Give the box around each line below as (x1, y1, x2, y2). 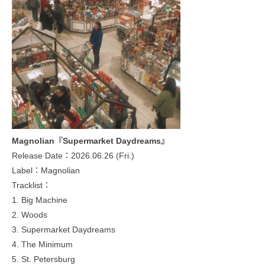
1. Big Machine (12, 195, 67, 205)
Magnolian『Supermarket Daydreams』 (12, 135, 169, 146)
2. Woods (12, 209, 47, 219)
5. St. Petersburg (12, 254, 75, 264)
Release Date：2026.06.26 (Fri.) (12, 150, 134, 160)
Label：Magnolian (12, 165, 80, 175)
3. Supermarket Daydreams (12, 224, 115, 234)
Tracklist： (12, 180, 51, 190)
